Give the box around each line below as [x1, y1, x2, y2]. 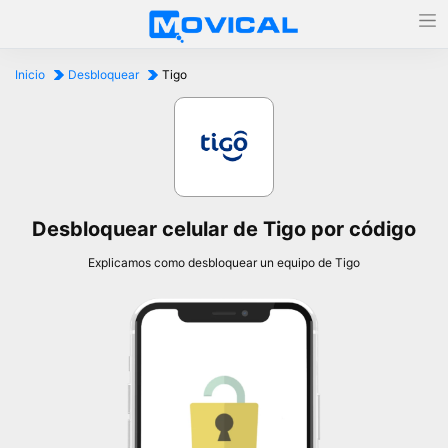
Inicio [15, 67, 45, 82]
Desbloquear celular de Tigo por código [32, 217, 416, 241]
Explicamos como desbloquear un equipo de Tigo [88, 255, 360, 270]
